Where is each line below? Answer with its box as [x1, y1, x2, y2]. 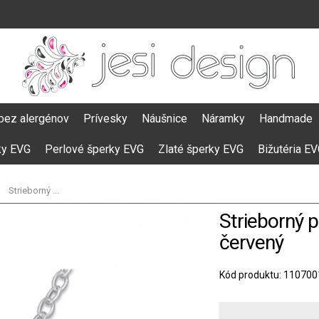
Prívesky [83, 112, 127, 125]
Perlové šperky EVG [45, 142, 144, 156]
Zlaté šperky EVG [158, 142, 244, 156]
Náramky [202, 112, 245, 125]
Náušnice [142, 112, 187, 125]
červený [219, 231, 283, 254]
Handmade [259, 112, 313, 125]
